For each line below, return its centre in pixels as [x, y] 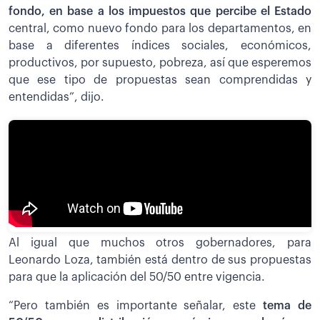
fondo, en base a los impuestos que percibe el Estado [160, 12]
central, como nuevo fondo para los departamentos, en [160, 29]
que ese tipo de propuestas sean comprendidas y [160, 80]
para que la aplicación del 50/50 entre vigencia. [137, 277]
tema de [287, 305]
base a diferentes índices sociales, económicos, [160, 46]
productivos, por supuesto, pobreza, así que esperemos [160, 63]
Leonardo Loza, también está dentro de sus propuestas [160, 260]
